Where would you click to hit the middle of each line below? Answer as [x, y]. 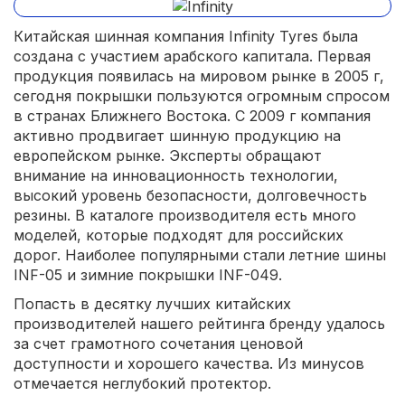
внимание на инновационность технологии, [176, 176]
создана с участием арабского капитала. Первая [192, 57]
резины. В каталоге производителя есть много [185, 216]
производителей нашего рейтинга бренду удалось [199, 324]
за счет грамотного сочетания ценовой [158, 344]
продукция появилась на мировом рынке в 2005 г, [199, 76]
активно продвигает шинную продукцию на [177, 136]
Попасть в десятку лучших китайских [152, 304]
